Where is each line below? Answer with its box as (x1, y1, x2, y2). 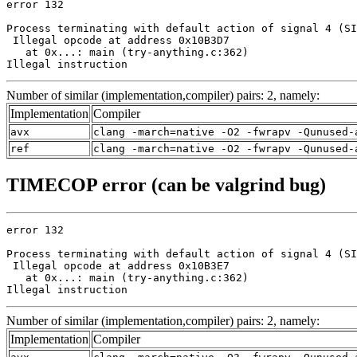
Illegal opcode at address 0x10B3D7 (6, 34, 229, 47)
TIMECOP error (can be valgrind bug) (6, 174, 326, 195)
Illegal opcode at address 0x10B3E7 (6, 259, 229, 272)
